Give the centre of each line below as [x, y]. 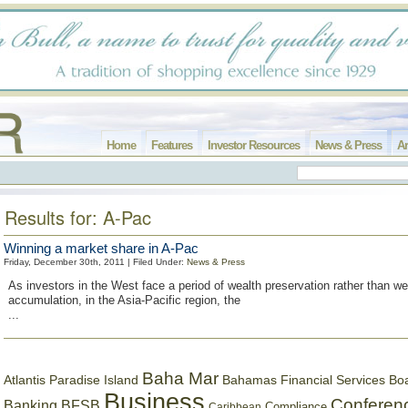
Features [172, 145]
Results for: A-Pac [78, 217]
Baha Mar [180, 378]
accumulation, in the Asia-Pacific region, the [124, 300]
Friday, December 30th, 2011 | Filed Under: [95, 262]
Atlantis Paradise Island [71, 380]
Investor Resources [254, 145]
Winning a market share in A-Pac [101, 248]
